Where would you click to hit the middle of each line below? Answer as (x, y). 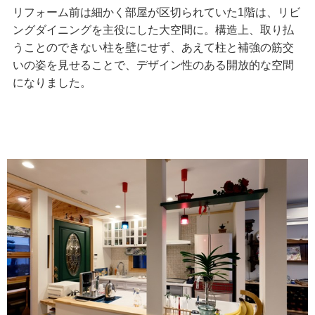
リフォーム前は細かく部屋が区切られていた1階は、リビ (156, 12)
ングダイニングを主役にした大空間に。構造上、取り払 (153, 30)
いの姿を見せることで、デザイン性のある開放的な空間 (153, 65)
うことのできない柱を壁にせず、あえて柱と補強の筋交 (153, 47)
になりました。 (52, 82)
